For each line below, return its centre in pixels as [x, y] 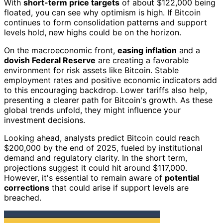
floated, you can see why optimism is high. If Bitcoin [102, 13]
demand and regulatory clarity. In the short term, [96, 158]
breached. [23, 198]
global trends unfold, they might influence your [92, 110]
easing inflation [147, 51]
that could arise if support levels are [119, 188]
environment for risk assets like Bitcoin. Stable [91, 70]
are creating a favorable [142, 60]
